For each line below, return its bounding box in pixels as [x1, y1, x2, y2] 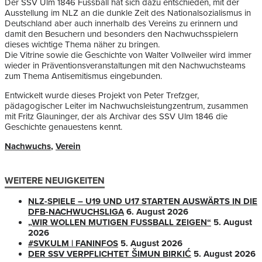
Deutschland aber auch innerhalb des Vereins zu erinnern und [5, 18, 238, 29]
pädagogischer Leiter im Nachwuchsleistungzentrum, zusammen [5, 101, 248, 112]
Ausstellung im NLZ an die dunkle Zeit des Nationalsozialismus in [5, 8, 251, 19]
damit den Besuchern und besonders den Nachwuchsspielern [5, 29, 238, 40]
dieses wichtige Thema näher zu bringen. [5, 39, 160, 50]
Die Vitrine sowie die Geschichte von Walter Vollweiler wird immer [5, 50, 251, 61]
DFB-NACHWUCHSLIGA [28, 206, 124, 218]
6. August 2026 [126, 206, 188, 218]
